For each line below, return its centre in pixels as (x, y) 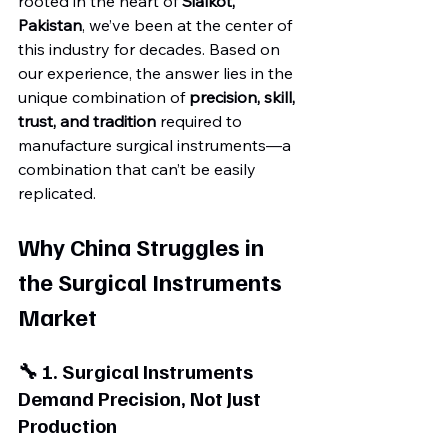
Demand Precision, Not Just (141, 398)
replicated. (57, 193)
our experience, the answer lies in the (157, 73)
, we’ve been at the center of (189, 25)
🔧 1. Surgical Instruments (137, 371)
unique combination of (103, 97)
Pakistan (50, 25)
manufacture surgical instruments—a (156, 145)
